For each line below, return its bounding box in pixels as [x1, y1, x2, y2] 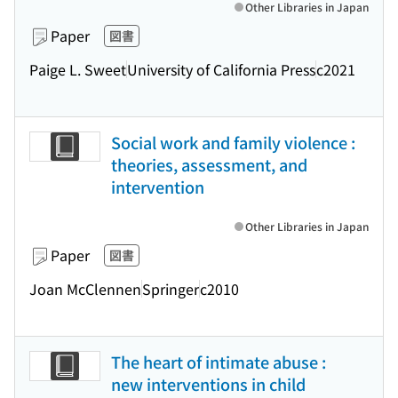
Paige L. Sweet [29, 58, 126, 80]
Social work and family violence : [111, 131, 355, 154]
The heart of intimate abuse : [111, 350, 326, 373]
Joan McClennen [29, 277, 141, 299]
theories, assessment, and [111, 153, 307, 176]
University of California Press [127, 58, 315, 80]
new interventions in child [111, 372, 306, 395]
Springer [142, 277, 199, 299]
